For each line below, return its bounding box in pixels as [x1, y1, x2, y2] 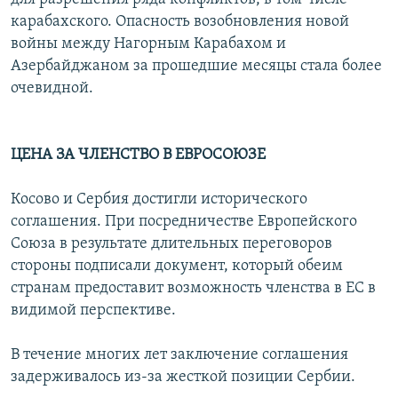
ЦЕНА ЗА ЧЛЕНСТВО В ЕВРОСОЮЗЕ [11, 147, 266, 164]
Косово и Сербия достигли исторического [11, 191, 307, 209]
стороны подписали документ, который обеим [11, 258, 343, 275]
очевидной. [11, 80, 93, 98]
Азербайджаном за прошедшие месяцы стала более [11, 58, 382, 76]
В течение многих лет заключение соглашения [11, 346, 348, 364]
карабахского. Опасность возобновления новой [11, 13, 349, 31]
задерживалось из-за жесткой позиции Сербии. [11, 369, 355, 386]
